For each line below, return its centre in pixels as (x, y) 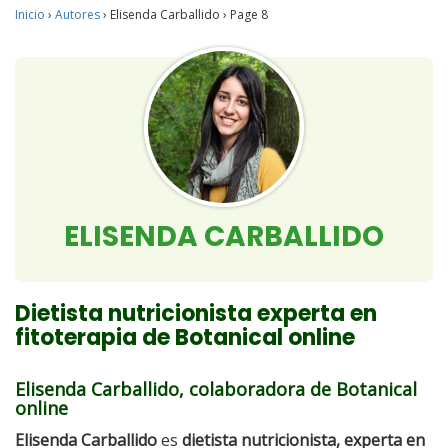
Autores (77, 14)
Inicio (30, 14)
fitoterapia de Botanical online (185, 337)
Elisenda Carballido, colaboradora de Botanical (216, 389)
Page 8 (247, 14)
